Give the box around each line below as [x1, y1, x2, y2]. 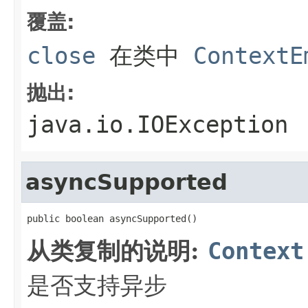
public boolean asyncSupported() [27, 212, 197, 224]
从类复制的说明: [27, 236, 208, 265]
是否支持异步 [27, 271, 167, 299]
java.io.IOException [27, 110, 288, 138]
